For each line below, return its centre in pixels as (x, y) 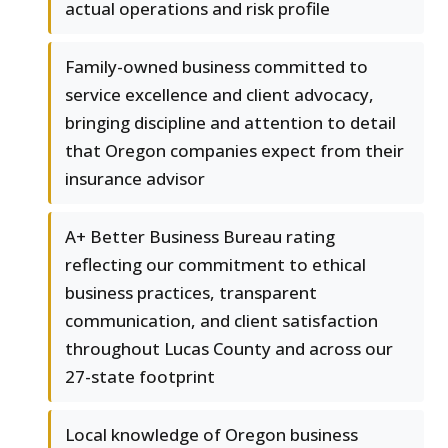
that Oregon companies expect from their (234, 150)
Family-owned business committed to (216, 66)
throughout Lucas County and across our (229, 348)
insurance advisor (135, 178)
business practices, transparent (191, 292)
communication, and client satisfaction (221, 320)
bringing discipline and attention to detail (230, 122)
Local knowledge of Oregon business (211, 434)
